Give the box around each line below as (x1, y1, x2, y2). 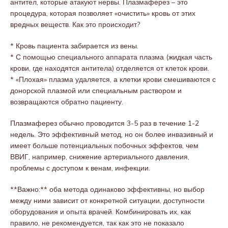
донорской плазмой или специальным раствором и (10, 86, 182, 95)
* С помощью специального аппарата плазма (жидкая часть (10, 52, 212, 62)
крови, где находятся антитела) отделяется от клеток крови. (10, 64, 209, 73)
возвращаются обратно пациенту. (10, 97, 123, 106)
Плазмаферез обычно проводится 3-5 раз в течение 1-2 (10, 119, 199, 128)
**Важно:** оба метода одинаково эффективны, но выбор (10, 185, 205, 194)
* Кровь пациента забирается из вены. (10, 41, 138, 50)
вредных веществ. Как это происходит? (10, 20, 140, 29)
